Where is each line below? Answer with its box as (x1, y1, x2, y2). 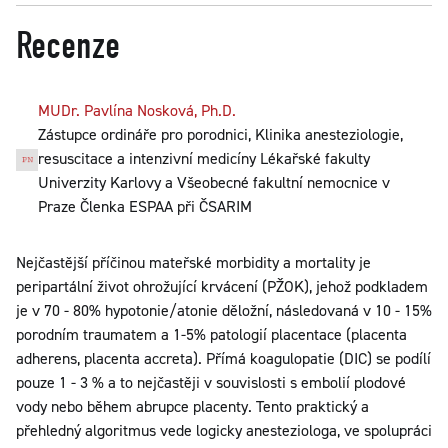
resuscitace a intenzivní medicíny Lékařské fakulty (38, 148, 371, 169)
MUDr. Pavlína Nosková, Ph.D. (38, 100, 237, 121)
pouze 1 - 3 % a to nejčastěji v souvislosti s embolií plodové (16, 372, 406, 393)
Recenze (16, 24, 120, 68)
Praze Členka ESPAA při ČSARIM (38, 196, 253, 217)
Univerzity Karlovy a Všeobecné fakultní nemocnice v (38, 172, 391, 193)
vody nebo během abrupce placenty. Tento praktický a (16, 396, 369, 417)
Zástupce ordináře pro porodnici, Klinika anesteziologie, (38, 124, 404, 145)
